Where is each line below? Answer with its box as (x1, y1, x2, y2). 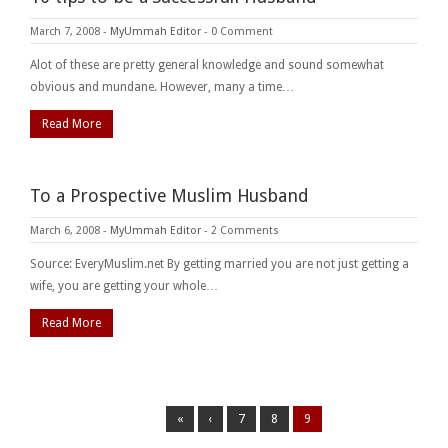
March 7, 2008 (30, 24, 100, 38)
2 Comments (211, 223, 279, 237)
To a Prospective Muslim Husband (30, 184, 309, 206)
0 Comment (211, 24, 273, 38)
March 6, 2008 (30, 223, 100, 237)
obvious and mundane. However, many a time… (30, 79, 294, 94)
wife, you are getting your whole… (30, 278, 218, 293)
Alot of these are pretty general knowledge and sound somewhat (30, 57, 384, 72)
